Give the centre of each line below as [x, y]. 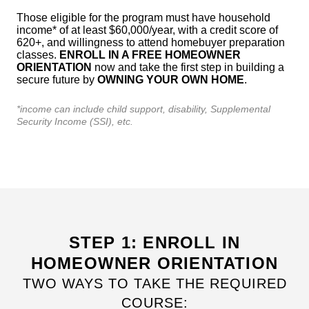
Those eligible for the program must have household [143, 17]
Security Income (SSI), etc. [75, 121]
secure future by [57, 79]
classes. [38, 54]
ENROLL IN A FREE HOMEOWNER [150, 54]
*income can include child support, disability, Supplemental [143, 109]
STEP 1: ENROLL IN [154, 242]
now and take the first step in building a [188, 67]
